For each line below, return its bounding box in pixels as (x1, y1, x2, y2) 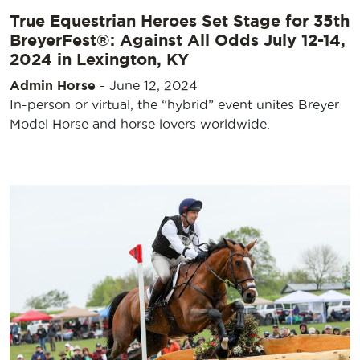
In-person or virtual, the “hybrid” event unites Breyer (10, 96, 339, 112)
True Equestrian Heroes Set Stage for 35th (10, 10, 350, 30)
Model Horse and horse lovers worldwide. (10, 116, 270, 131)
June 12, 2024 (109, 77, 198, 92)
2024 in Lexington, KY (10, 49, 189, 68)
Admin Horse (10, 77, 96, 92)
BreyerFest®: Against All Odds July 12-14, (10, 30, 346, 49)
